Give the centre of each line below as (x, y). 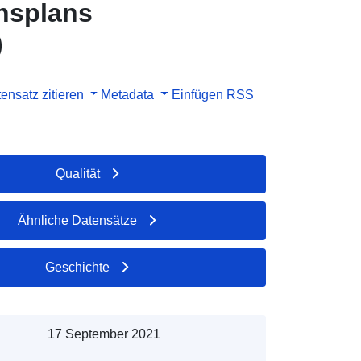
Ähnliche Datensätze (78, 220)
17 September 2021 (104, 334)
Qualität (77, 173)
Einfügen (197, 94)
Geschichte (78, 267)
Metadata (128, 94)
